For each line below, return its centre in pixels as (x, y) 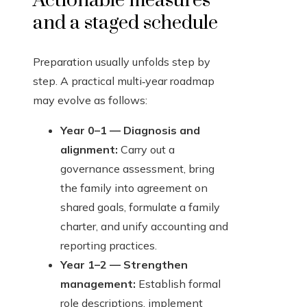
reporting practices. (109, 246)
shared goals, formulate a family (140, 207)
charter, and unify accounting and (144, 226)
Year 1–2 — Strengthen (124, 265)
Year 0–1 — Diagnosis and (130, 131)
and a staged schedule (125, 23)
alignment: (89, 150)
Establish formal (178, 284)
